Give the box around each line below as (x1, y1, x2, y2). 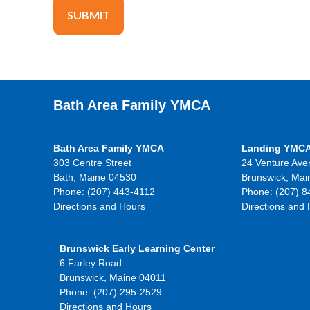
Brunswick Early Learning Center (59, 242, 215, 254)
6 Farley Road (59, 257, 122, 268)
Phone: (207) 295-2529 (59, 286, 162, 298)
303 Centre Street (53, 156, 131, 168)
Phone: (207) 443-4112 (53, 185, 155, 197)
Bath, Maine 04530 (53, 171, 136, 183)
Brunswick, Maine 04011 (59, 271, 166, 283)
